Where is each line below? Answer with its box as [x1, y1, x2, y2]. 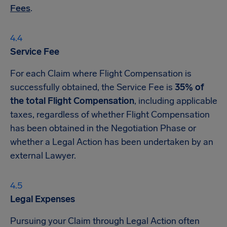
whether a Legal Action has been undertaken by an [10, 136, 213, 147]
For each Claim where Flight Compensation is [10, 68, 192, 79]
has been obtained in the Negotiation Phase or [10, 123, 196, 134]
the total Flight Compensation [10, 95, 134, 106]
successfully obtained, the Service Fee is [10, 82, 175, 93]
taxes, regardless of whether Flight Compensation [10, 109, 210, 120]
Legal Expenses [10, 194, 75, 205]
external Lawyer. [10, 150, 78, 161]
